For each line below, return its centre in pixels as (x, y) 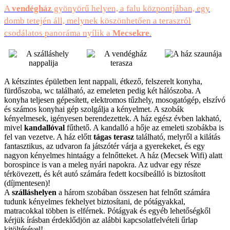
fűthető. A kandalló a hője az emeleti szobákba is (144, 128)
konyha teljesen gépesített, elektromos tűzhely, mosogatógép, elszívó (115, 100)
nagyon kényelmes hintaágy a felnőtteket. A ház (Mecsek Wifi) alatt (113, 156)
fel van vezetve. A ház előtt (49, 137)
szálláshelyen (34, 193)
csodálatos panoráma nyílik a (58, 33)
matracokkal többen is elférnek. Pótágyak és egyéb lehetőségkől (107, 211)
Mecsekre (131, 33)
